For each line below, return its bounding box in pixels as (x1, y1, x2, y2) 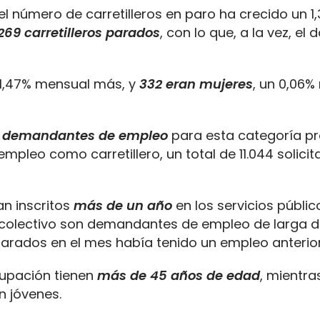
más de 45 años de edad (97, 266, 260, 284)
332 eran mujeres (139, 75, 253, 93)
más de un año (74, 196, 172, 214)
